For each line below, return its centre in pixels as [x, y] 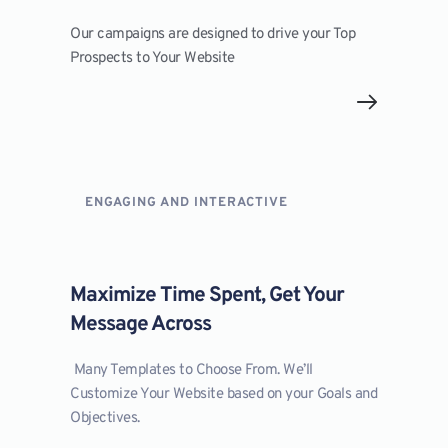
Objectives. [105, 419]
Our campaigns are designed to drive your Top [213, 35]
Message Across [141, 325]
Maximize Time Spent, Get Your [207, 296]
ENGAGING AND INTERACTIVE [187, 203]
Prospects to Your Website [152, 59]
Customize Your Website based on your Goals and [224, 395]
